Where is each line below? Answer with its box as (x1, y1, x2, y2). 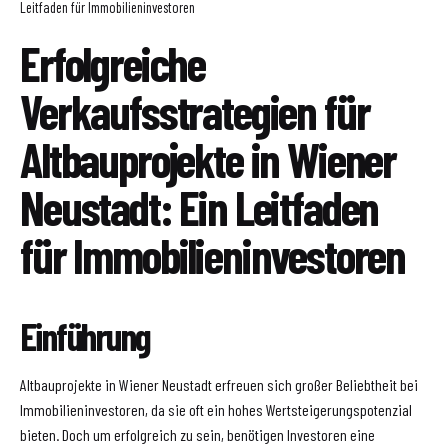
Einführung (20, 312, 151, 359)
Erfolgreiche (20, 34, 206, 92)
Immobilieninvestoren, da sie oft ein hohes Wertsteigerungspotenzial (20, 399, 412, 419)
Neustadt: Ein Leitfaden (20, 178, 379, 236)
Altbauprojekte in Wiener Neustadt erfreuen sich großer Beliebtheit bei (20, 374, 418, 394)
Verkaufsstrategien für (20, 82, 370, 140)
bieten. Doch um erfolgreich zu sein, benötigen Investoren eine (20, 424, 375, 444)
